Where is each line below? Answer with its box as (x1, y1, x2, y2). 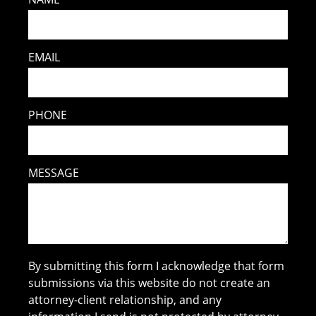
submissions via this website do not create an (28, 274, 271, 291)
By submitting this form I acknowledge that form (28, 257, 285, 274)
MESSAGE (28, 164, 80, 181)
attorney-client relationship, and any (28, 291, 222, 308)
